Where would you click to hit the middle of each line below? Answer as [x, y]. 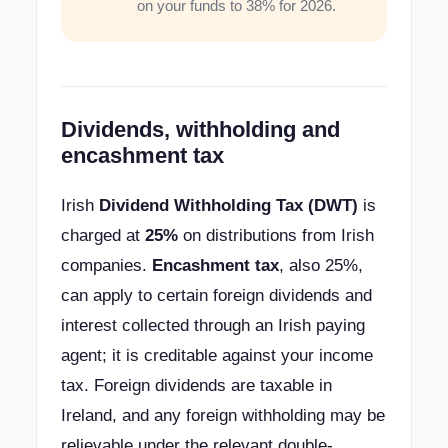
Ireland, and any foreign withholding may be [223, 415]
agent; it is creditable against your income [217, 355]
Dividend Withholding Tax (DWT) [228, 205]
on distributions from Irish [276, 235]
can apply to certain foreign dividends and [216, 295]
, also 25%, [321, 265]
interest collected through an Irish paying [213, 325]
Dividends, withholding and [200, 129]
